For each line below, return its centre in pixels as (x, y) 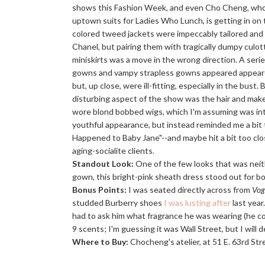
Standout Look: (103, 164)
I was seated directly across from (189, 190)
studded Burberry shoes (118, 203)
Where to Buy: (100, 242)
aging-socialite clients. (113, 151)
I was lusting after (197, 203)
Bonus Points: (99, 190)
